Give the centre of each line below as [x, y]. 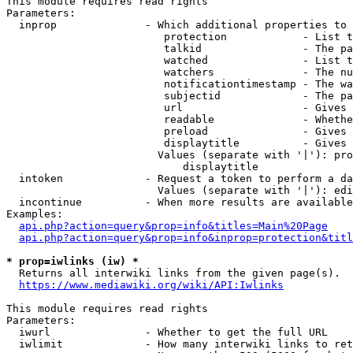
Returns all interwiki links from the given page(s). [173, 273]
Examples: [35, 214]
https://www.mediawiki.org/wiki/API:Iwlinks [151, 285]
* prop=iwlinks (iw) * [72, 261]
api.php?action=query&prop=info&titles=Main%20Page [173, 226]
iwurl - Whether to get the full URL [167, 332]
